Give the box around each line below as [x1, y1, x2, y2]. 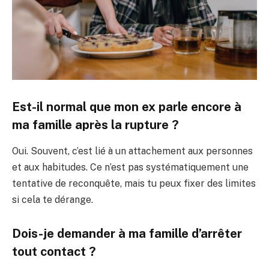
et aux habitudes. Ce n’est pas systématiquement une [12, 161, 249, 173]
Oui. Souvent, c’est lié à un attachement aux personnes [12, 145, 253, 157]
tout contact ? [12, 244, 96, 259]
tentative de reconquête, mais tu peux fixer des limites [12, 177, 256, 189]
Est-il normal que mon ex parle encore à [12, 99, 241, 114]
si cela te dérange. [12, 193, 93, 205]
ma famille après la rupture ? [12, 117, 179, 132]
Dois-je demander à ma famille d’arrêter [12, 226, 242, 241]
